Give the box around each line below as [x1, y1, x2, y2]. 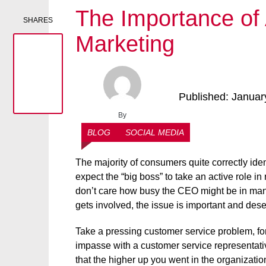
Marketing [75, 31, 175, 56]
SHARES [23, 16, 53, 24]
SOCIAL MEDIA [125, 128, 184, 137]
